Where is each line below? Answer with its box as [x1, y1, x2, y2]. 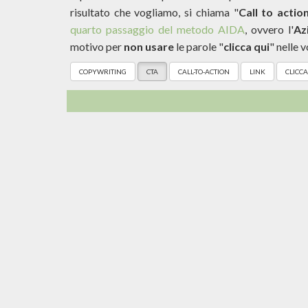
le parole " [174, 39, 223, 53]
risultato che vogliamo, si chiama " [70, 5, 239, 19]
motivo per [70, 39, 124, 53]
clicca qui [223, 39, 269, 53]
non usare [124, 39, 174, 53]
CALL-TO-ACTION [178, 67, 230, 76]
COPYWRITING [79, 67, 126, 76]
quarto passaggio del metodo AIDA [70, 22, 245, 36]
